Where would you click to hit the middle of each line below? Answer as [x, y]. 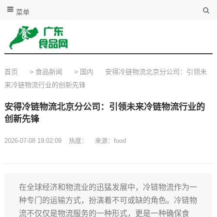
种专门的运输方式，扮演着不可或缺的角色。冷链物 [108, 200]
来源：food [110, 141]
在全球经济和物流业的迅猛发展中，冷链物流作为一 [108, 187]
